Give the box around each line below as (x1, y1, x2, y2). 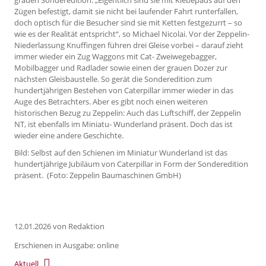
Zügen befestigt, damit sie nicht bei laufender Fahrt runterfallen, (14, 6, 238, 17)
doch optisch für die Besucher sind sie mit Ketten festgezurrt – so (14, 17, 242, 28)
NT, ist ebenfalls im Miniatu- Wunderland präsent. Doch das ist (14, 119, 233, 130)
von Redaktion (51, 221, 104, 232)
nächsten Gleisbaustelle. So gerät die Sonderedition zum (14, 74, 212, 85)
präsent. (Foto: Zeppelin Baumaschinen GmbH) (14, 170, 181, 181)
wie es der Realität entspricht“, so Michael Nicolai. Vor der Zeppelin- (14, 28, 249, 40)
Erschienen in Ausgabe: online (14, 240, 119, 251)
